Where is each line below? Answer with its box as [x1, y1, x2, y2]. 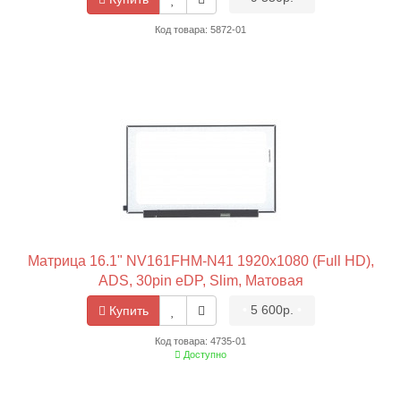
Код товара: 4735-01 [155, 335, 246, 346]
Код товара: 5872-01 [155, 23, 246, 35]
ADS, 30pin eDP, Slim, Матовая [98, 272, 303, 288]
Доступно [181, 348, 226, 360]
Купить [105, 303, 149, 318]
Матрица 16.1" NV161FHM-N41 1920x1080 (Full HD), [27, 252, 374, 269]
